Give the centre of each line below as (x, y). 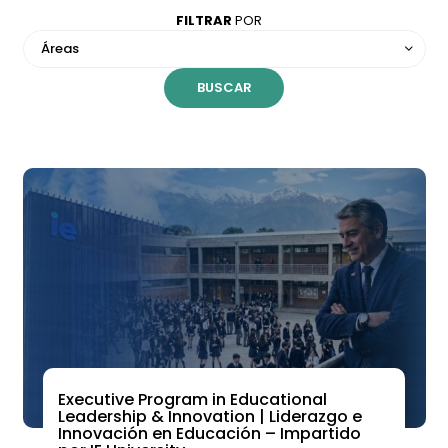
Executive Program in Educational (192, 399)
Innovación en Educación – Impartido (209, 433)
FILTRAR (204, 20)
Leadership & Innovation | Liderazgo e (209, 416)
